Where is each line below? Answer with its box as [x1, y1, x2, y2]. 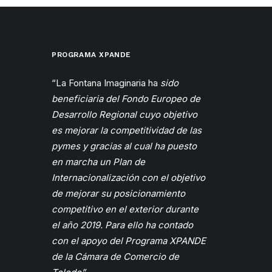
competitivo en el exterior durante [52, 203, 199, 215]
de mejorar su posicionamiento [52, 188, 185, 199]
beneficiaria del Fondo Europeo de [52, 93, 200, 104]
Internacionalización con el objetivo [52, 172, 205, 183]
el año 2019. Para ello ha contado [52, 219, 193, 231]
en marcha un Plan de [52, 156, 145, 168]
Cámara [75, 251, 107, 262]
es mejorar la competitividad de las [52, 124, 202, 136]
